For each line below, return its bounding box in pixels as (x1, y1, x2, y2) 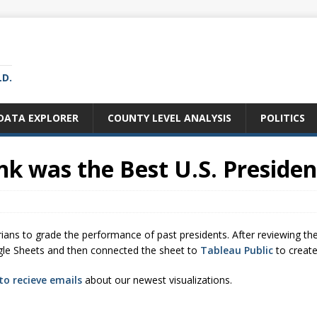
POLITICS (260, 111, 305, 125)
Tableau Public (200, 243, 273, 257)
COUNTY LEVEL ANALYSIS (108, 111, 231, 125)
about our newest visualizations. (82, 273, 232, 287)
